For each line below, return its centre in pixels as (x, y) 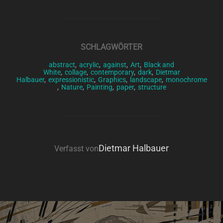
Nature (72, 87)
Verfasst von (76, 149)
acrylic (89, 65)
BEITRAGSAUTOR (111, 145)
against (115, 65)
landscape (146, 80)
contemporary (112, 72)
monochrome (186, 80)
